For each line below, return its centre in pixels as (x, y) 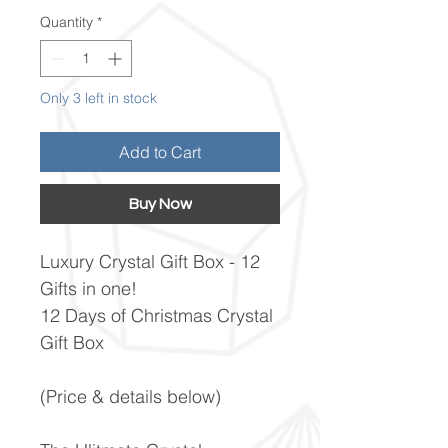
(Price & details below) (130, 396)
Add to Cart (160, 151)
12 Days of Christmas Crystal (156, 315)
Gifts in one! (91, 288)
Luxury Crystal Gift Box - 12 (150, 261)
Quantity (66, 21)
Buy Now (160, 203)
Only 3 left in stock (98, 97)
